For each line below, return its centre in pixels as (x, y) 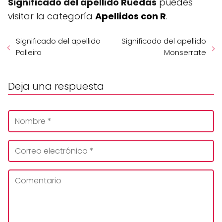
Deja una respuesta (56, 86)
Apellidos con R (131, 16)
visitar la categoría (52, 16)
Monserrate (185, 53)
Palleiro (29, 53)
